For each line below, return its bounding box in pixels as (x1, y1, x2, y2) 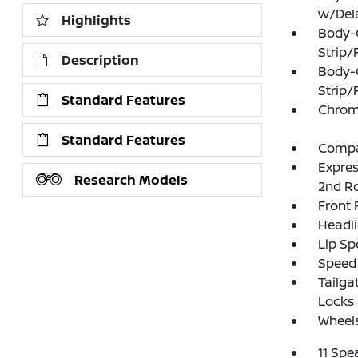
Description (62, 51, 140, 70)
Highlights (62, 11, 132, 30)
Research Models (74, 171, 189, 189)
